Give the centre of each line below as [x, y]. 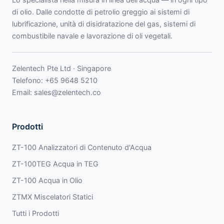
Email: [23, 92]
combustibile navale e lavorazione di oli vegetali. [92, 35]
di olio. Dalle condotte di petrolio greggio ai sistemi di [101, 11]
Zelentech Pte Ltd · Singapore [61, 68]
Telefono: [28, 80]
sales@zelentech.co [67, 92]
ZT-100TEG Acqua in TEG [55, 163]
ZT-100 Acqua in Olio [47, 180]
